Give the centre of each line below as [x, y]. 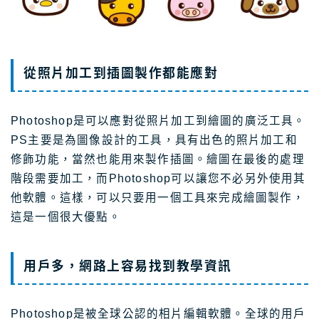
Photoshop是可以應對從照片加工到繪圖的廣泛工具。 [158, 120]
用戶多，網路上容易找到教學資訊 [128, 267]
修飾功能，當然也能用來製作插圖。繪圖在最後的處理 [158, 159]
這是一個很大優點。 [66, 216]
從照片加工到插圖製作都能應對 [121, 73]
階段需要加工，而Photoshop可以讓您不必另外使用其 [158, 178]
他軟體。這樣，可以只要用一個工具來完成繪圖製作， [158, 197]
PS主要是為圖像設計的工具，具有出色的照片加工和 [154, 140]
